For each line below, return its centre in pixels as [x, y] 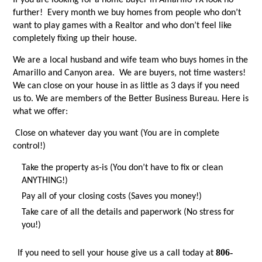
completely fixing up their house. [77, 39]
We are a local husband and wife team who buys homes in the [131, 61]
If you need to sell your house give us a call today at [115, 254]
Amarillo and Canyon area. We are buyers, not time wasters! [131, 73]
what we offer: [41, 112]
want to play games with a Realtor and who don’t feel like [123, 26]
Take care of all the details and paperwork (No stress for [128, 213]
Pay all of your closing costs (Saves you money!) [112, 197]
